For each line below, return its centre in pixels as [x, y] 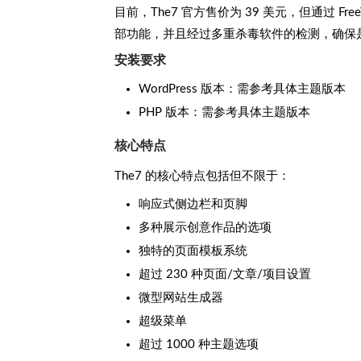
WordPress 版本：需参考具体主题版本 [242, 89]
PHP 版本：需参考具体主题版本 [224, 112]
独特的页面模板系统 [193, 251]
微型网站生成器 [181, 297]
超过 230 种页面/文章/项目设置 [225, 274]
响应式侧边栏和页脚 [193, 204]
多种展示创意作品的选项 [205, 227]
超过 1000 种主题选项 [199, 344]
